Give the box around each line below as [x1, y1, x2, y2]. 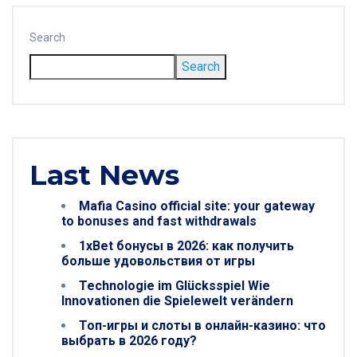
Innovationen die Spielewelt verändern [61, 293, 293, 308]
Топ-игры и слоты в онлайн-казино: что [79, 318, 326, 333]
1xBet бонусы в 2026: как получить [79, 238, 294, 253]
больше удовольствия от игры [61, 253, 255, 269]
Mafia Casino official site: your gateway [79, 198, 315, 214]
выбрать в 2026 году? [61, 333, 197, 348]
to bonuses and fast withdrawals [61, 214, 257, 229]
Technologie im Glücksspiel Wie [79, 278, 270, 293]
